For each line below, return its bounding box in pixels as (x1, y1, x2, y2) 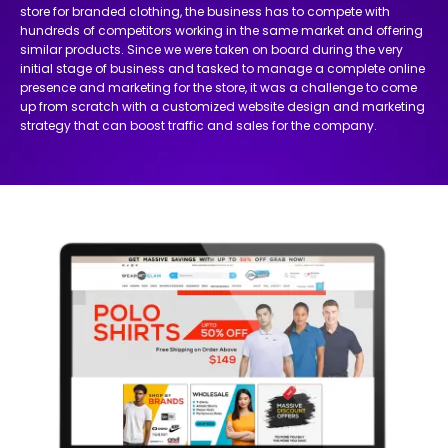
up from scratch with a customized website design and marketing (20, 97, 425, 115)
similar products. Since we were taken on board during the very (20, 40, 403, 58)
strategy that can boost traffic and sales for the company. (20, 116, 377, 134)
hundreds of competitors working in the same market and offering (20, 21, 423, 39)
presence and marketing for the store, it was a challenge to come (20, 78, 417, 96)
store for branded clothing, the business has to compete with (20, 2, 390, 20)
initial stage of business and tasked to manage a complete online (20, 59, 425, 77)
